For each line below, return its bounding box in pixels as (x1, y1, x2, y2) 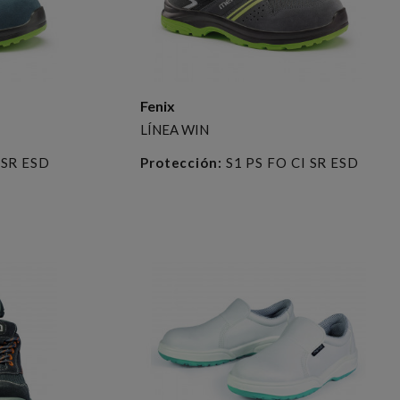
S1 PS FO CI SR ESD (221, 154, 359, 171)
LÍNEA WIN (139, 121, 209, 137)
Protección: (139, 154, 222, 171)
